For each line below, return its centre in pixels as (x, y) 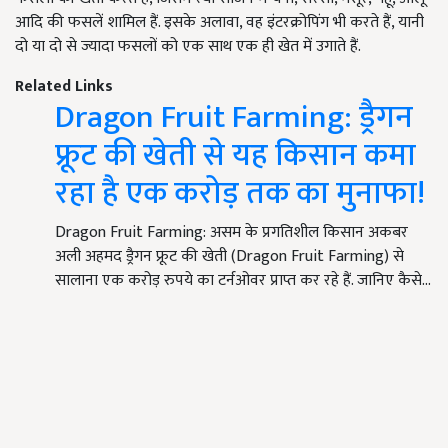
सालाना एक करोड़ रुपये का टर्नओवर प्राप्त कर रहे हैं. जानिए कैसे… (243, 281)
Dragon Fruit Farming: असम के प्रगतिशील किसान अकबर (231, 233)
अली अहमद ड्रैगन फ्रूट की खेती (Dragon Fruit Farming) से (229, 257)
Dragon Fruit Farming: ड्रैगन (234, 118)
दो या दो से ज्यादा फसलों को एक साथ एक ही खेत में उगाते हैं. (188, 47)
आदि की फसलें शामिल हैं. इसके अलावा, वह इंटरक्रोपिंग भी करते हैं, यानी (219, 23)
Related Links (64, 87)
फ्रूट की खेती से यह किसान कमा (235, 156)
